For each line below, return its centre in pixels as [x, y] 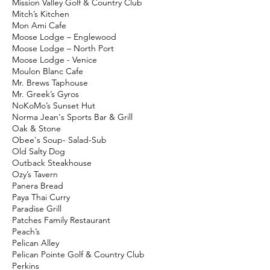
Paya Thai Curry [41, 197]
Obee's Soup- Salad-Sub [59, 140]
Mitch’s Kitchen [41, 14]
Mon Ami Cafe [39, 25]
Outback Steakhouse [52, 163]
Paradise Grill [37, 209]
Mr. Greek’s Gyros [46, 94]
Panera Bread [38, 186]
